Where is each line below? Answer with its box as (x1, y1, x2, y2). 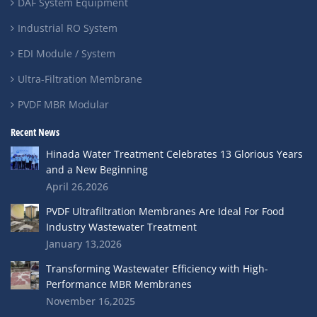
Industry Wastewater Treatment (45, 219, 197, 234)
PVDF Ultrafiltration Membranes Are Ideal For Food (45, 204, 284, 218)
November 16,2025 (45, 294, 135, 308)
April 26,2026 (45, 179, 108, 193)
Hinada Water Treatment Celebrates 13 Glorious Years (45, 146, 303, 161)
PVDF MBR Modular (17, 97, 109, 111)
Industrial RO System (17, 21, 117, 35)
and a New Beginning (45, 162, 148, 176)
